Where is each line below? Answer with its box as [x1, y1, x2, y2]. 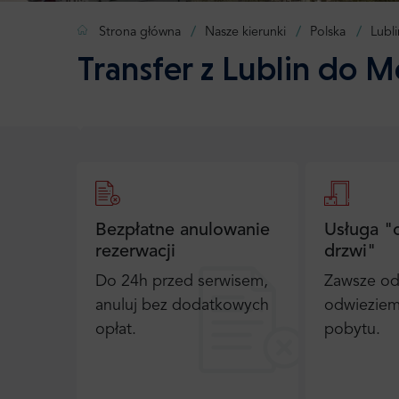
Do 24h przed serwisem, [95, 273, 268, 289]
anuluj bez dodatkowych [95, 297, 269, 313]
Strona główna [99, 26, 181, 39]
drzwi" [323, 243, 376, 261]
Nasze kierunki [205, 26, 287, 39]
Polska [310, 26, 346, 39]
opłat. [95, 322, 136, 338]
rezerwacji [95, 243, 175, 261]
